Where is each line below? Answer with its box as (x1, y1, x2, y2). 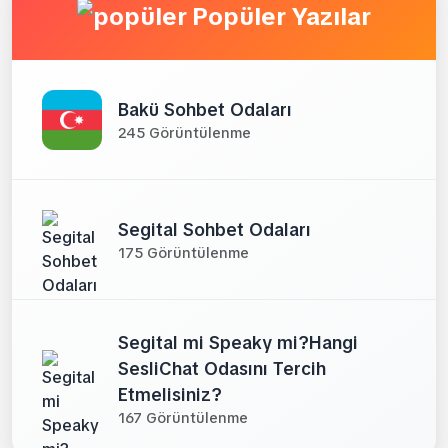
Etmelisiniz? (118, 383, 222, 406)
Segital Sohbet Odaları (118, 217, 311, 241)
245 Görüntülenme (118, 123, 251, 142)
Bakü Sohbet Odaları (118, 97, 292, 121)
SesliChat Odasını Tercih (118, 357, 326, 380)
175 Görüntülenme (118, 243, 249, 262)
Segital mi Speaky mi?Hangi (118, 331, 358, 354)
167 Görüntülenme (118, 409, 248, 427)
